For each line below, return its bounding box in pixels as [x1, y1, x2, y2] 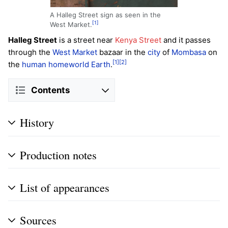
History [20, 115, 54, 130]
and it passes [161, 35, 211, 45]
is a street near [57, 35, 115, 45]
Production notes [20, 147, 97, 163]
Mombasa [172, 47, 206, 58]
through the [8, 47, 52, 58]
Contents [31, 84, 70, 95]
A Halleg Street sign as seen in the [50, 11, 161, 19]
